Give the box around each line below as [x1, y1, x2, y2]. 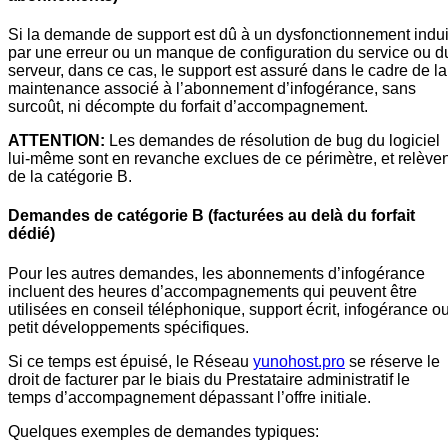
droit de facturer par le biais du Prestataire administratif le [8, 370, 410, 388]
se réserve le [345, 352, 440, 370]
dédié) [8, 225, 55, 243]
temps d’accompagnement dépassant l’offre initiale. [8, 388, 371, 406]
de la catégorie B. [8, 168, 132, 186]
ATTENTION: [8, 132, 105, 150]
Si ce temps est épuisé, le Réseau [8, 352, 253, 370]
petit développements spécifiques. [8, 318, 249, 336]
